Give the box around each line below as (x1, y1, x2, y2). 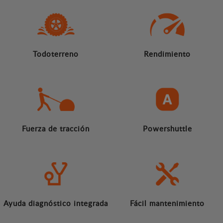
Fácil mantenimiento (130, 198, 205, 209)
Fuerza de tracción (22, 123, 90, 134)
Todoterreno (33, 49, 79, 59)
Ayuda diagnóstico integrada (3, 198, 108, 209)
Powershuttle (142, 123, 192, 134)
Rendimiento (144, 49, 191, 59)
